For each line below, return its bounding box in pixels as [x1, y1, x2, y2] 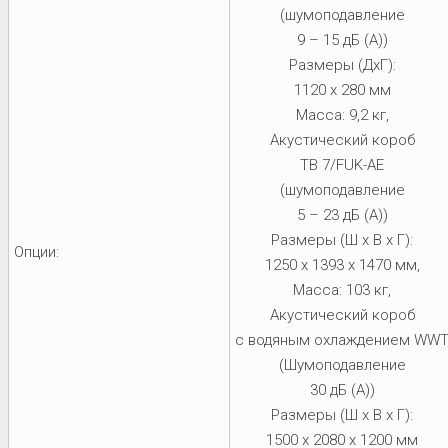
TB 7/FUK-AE [300, 155, 384, 174]
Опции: [14, 242, 59, 261]
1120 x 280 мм [293, 80, 391, 99]
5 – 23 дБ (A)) [296, 205, 388, 224]
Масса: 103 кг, [293, 280, 391, 299]
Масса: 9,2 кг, [295, 105, 389, 124]
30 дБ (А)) [309, 380, 375, 399]
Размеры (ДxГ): [288, 55, 396, 74]
